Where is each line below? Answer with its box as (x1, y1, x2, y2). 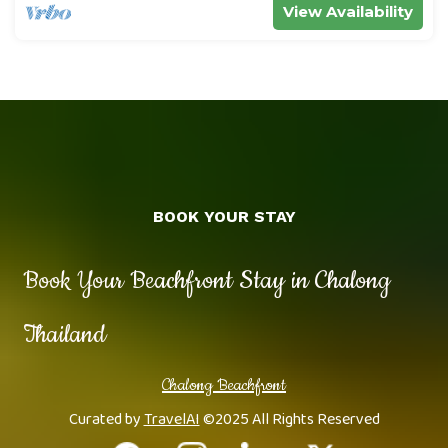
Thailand (22, 317, 106, 352)
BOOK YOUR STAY (152, 206, 296, 226)
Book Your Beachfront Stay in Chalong (22, 263, 390, 298)
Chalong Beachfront (162, 373, 286, 396)
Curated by (68, 406, 144, 432)
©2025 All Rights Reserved (199, 406, 380, 432)
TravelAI (143, 406, 200, 432)
